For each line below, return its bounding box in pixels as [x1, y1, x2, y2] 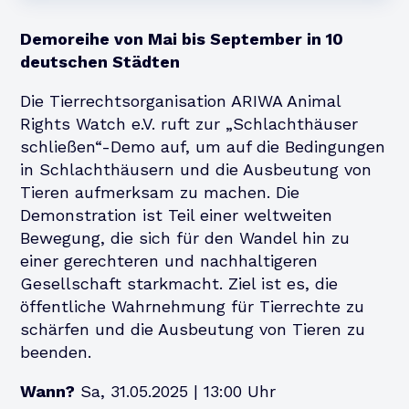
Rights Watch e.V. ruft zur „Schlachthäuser [20, 113, 359, 133]
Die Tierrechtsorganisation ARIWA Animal [20, 90, 341, 110]
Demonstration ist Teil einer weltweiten [20, 204, 333, 225]
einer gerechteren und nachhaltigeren [20, 250, 319, 270]
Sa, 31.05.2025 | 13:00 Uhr [75, 381, 277, 401]
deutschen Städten [20, 51, 181, 71]
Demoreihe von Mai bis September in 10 [20, 28, 344, 48]
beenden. [20, 341, 92, 362]
